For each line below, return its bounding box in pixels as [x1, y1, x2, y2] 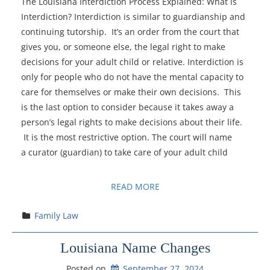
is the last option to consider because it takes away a [21, 101, 234, 113]
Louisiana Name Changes [60, 239, 210, 256]
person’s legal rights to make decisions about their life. [21, 116, 242, 128]
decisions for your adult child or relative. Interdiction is [21, 55, 243, 67]
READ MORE [110, 180, 160, 192]
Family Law [34, 209, 78, 221]
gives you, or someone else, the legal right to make [21, 40, 225, 52]
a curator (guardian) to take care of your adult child [21, 146, 228, 158]
